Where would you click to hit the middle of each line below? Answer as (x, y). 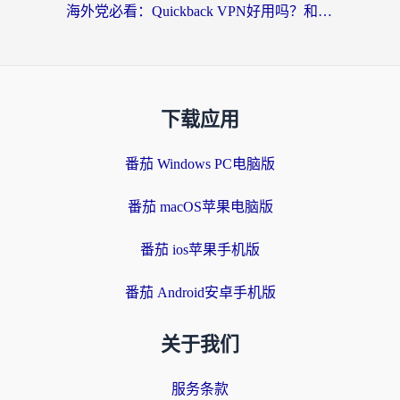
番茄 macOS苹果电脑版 (200, 207)
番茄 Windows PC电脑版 (200, 164)
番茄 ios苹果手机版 (200, 250)
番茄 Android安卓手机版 (200, 292)
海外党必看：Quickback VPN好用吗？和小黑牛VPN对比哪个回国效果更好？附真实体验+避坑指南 (325, 11)
